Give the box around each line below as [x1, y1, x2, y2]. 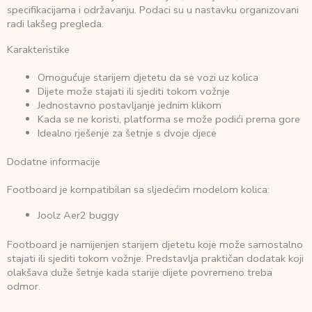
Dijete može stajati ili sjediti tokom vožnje [37, 84, 230, 98]
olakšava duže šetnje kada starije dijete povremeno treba [7, 265, 272, 279]
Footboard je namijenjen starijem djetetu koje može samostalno [7, 237, 303, 251]
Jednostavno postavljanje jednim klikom [37, 97, 221, 112]
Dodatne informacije [7, 155, 100, 169]
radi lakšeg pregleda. [7, 16, 104, 31]
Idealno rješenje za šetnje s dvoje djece [37, 125, 217, 140]
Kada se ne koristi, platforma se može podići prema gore [37, 111, 300, 126]
